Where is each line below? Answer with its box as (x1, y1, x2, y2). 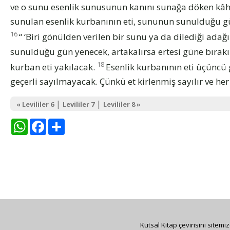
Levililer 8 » (103, 99, 141, 109)
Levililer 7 (63, 99, 94, 109)
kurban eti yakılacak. (10, 61, 97, 73)
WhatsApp (28, 116, 72, 128)
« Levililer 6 (16, 99, 54, 109)
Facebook (46, 116, 88, 128)
